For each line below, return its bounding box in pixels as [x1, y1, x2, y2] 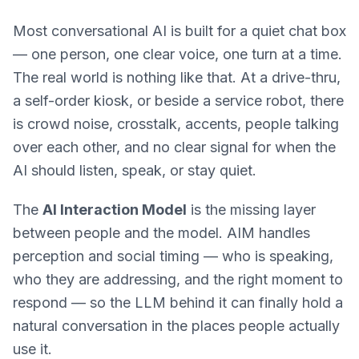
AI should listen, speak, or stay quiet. [13, 162, 256, 179]
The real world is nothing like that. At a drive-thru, [13, 69, 341, 86]
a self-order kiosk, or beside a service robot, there [13, 92, 344, 109]
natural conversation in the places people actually [13, 317, 340, 334]
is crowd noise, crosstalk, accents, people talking [13, 115, 339, 132]
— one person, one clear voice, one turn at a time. [13, 46, 342, 63]
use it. [13, 341, 52, 357]
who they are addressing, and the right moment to [13, 271, 343, 288]
